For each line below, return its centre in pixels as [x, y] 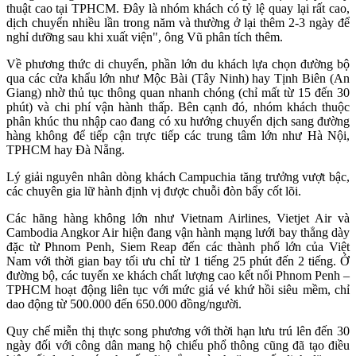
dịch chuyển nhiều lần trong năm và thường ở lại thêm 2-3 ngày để [178, 23]
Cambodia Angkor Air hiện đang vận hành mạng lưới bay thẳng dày [178, 232]
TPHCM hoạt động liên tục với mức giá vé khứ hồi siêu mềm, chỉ [178, 290]
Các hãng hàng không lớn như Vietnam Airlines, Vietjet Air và [178, 218]
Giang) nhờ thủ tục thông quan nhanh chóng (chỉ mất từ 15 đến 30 [178, 93]
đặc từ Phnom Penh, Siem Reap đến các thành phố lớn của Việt [178, 247]
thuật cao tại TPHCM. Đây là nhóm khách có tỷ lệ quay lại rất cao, [178, 8]
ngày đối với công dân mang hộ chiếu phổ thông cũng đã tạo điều [178, 345]
